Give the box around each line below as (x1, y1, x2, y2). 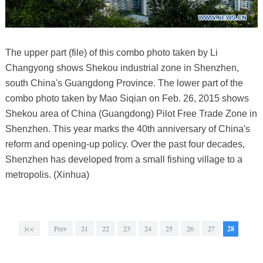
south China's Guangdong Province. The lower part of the (5, 78, 243, 89)
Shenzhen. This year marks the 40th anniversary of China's (5, 124, 250, 134)
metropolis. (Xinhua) (5, 170, 89, 180)
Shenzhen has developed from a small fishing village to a (5, 154, 242, 165)
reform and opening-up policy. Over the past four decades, (5, 139, 245, 150)
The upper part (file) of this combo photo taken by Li (5, 48, 218, 58)
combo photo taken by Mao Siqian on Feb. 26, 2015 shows (5, 93, 249, 104)
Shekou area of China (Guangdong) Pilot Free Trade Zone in (5, 109, 257, 119)
